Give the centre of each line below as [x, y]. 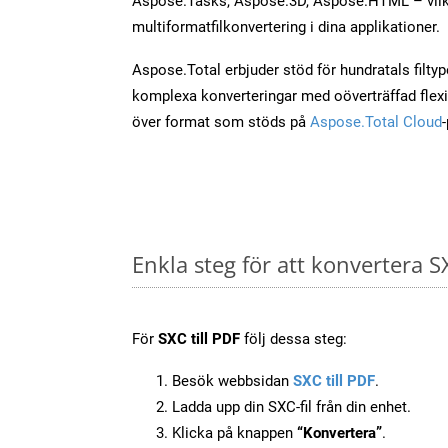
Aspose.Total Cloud [376, 121]
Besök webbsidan [232, 380]
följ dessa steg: [293, 338]
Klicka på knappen [234, 432]
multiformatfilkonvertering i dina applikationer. [286, 26]
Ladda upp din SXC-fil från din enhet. [291, 406]
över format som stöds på [221, 121]
